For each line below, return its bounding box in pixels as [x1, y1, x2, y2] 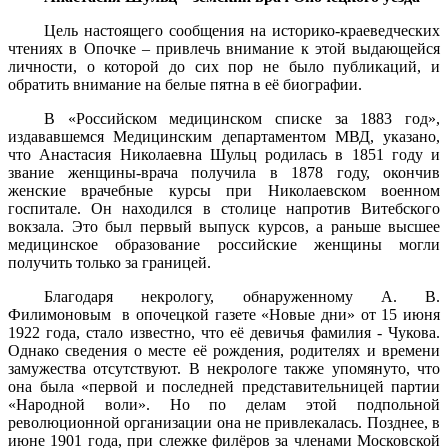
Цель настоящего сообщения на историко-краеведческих [44, 22, 440, 40]
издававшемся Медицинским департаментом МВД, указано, [8, 128, 440, 146]
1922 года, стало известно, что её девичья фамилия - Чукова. [8, 324, 440, 342]
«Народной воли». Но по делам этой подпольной [8, 396, 440, 414]
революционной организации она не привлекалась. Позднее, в [8, 414, 440, 432]
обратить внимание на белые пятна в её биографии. [8, 76, 362, 94]
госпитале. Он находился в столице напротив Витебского [8, 200, 440, 218]
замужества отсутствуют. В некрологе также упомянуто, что [8, 360, 440, 378]
